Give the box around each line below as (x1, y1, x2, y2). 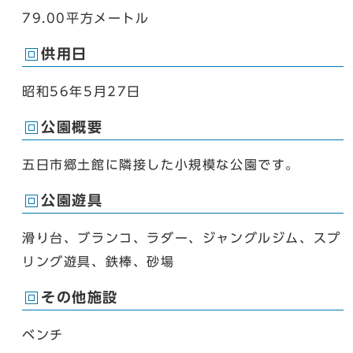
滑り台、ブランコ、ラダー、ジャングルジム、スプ (22, 231, 341, 244)
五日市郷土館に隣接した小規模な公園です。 (22, 158, 299, 171)
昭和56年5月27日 (22, 84, 141, 98)
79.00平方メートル (22, 11, 150, 24)
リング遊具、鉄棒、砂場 (22, 255, 175, 268)
